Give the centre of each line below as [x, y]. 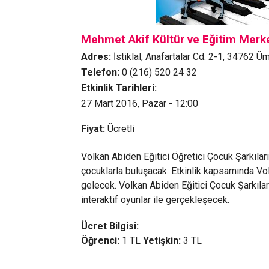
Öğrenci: [100, 240]
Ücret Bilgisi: [110, 226]
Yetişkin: [163, 240]
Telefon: [101, 72]
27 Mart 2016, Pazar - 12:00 [139, 104]
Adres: [97, 57]
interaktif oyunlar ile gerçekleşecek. [155, 200]
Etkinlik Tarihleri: [119, 88]
